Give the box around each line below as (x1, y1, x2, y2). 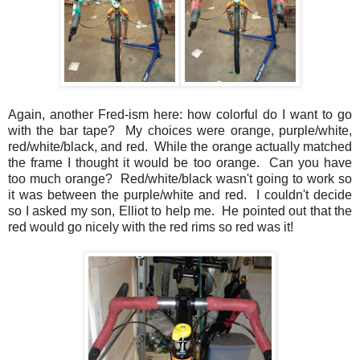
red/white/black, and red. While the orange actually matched (8, 139, 352, 153)
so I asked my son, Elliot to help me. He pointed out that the (8, 203, 352, 218)
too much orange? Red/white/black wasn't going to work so (8, 171, 352, 186)
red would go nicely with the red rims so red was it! (8, 219, 293, 234)
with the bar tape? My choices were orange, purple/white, (8, 123, 352, 137)
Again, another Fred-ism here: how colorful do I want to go (8, 107, 352, 121)
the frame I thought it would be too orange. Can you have (8, 155, 352, 170)
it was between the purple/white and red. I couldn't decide (8, 187, 352, 202)
